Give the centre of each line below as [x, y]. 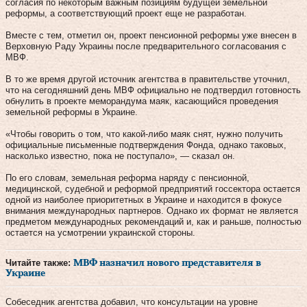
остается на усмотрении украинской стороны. [100, 232]
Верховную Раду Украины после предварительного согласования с [146, 46]
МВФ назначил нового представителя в [167, 263]
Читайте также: [39, 262]
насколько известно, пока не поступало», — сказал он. [120, 156]
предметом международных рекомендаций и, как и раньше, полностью [153, 221]
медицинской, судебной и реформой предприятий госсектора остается [153, 188]
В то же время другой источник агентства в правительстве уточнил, [148, 79]
